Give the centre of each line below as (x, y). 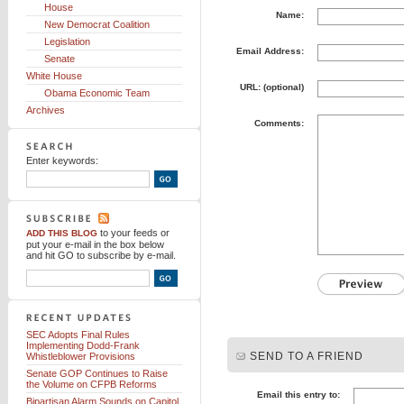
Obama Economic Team (97, 93)
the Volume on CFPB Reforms (92, 384)
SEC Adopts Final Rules (78, 335)
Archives (46, 110)
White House (54, 76)
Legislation (67, 41)
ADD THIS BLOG (62, 233)
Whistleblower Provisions (81, 356)
